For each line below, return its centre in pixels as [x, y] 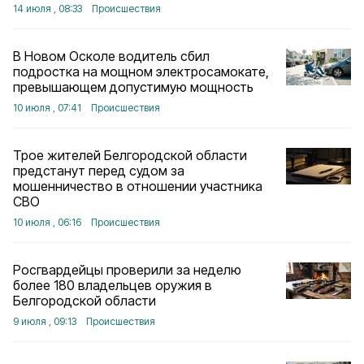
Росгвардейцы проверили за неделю [127, 270]
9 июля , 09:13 [45, 321]
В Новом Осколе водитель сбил [111, 56]
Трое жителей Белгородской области [130, 155]
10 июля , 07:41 [47, 108]
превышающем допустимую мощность [133, 87]
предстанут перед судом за [99, 171]
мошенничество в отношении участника [138, 186]
